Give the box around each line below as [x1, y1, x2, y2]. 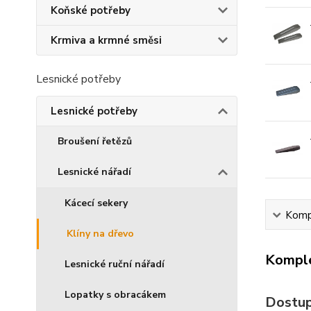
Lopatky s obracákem [65, 288, 166, 301]
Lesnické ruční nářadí [65, 258, 165, 271]
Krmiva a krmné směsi [51, 33, 162, 47]
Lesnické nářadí [58, 165, 131, 178]
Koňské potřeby [51, 3, 131, 17]
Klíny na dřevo [67, 227, 134, 240]
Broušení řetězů [58, 135, 132, 148]
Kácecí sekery [65, 196, 128, 210]
